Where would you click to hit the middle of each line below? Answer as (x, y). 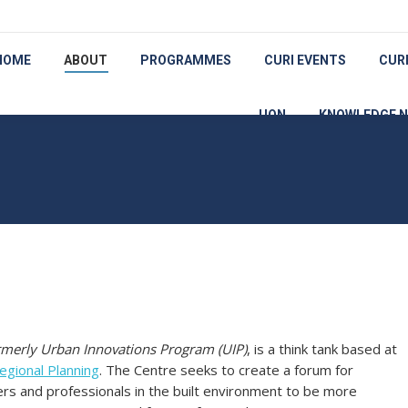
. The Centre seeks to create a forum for (226, 370)
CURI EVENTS (305, 60)
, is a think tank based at (322, 349)
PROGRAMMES (185, 60)
